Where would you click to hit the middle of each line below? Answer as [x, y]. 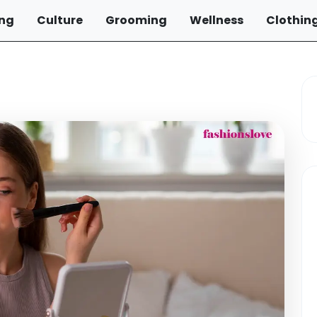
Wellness [217, 20]
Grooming [136, 20]
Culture [60, 20]
